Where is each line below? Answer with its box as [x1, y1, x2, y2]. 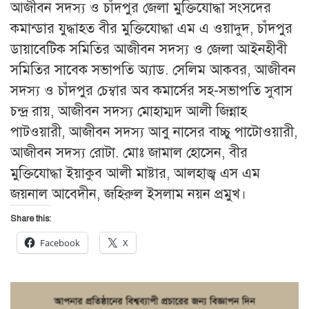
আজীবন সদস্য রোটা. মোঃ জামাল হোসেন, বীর [10, 143, 248, 161]
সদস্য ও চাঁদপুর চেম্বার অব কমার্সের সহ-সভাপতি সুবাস [10, 81, 292, 99]
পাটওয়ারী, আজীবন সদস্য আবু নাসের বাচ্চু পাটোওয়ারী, [10, 123, 297, 141]
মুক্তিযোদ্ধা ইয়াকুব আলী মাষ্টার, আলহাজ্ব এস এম [10, 164, 260, 182]
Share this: [10, 213, 51, 223]
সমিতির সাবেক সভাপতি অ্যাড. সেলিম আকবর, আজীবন [10, 61, 296, 79]
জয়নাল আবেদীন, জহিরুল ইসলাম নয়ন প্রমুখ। [10, 185, 246, 203]
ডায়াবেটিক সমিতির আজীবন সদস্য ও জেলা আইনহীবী [10, 40, 287, 58]
